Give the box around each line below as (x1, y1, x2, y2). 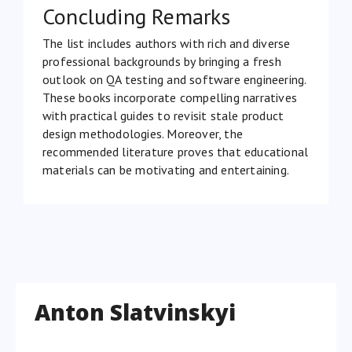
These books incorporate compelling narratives (42, 89, 298, 105)
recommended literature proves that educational (42, 143, 309, 159)
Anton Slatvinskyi (35, 296, 236, 327)
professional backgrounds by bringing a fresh (42, 53, 281, 69)
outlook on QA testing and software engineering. (42, 71, 306, 87)
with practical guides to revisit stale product (42, 107, 284, 123)
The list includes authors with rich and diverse (42, 35, 291, 51)
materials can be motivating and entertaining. (42, 161, 292, 178)
